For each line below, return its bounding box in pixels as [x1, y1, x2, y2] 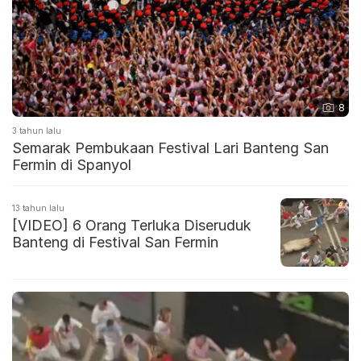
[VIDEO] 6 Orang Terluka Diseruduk [12, 217, 251, 234]
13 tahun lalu [12, 203, 64, 214]
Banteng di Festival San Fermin [12, 234, 218, 251]
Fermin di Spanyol [12, 156, 131, 174]
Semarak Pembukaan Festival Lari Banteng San [12, 139, 329, 157]
